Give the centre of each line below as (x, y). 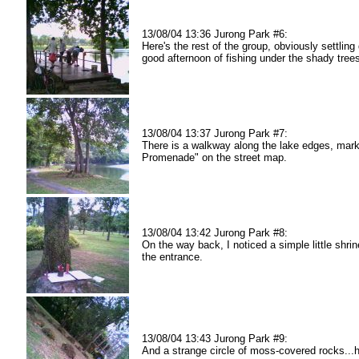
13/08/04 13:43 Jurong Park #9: (215, 339)
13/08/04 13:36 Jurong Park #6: (215, 34)
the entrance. (172, 257)
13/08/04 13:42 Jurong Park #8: (215, 233)
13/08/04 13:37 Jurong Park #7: (215, 133)
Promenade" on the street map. (214, 157)
